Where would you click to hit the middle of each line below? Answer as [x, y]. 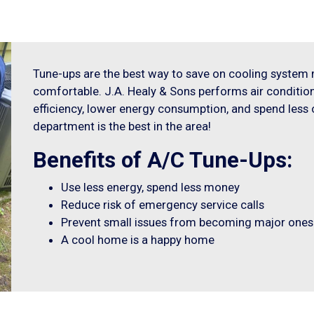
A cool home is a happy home [137, 240]
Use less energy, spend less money [150, 187]
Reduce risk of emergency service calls [162, 205]
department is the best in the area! [122, 127]
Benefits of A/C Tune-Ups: [162, 161]
